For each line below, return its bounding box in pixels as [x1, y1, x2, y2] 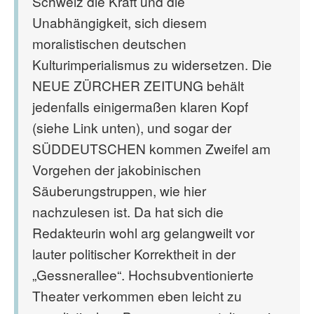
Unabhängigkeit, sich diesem [32, 13, 207, 32]
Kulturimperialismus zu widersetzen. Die [32, 55, 272, 74]
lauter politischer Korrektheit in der [32, 244, 235, 263]
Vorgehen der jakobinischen [32, 160, 201, 179]
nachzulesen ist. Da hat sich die [32, 202, 224, 221]
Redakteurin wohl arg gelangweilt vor [32, 223, 254, 242]
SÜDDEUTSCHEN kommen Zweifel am [32, 139, 271, 158]
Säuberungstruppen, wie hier [32, 181, 206, 200]
